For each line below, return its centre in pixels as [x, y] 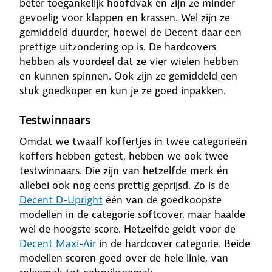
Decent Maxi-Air [58, 243]
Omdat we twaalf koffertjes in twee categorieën [133, 141]
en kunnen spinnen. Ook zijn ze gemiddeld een [128, 76]
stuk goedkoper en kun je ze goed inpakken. [123, 90]
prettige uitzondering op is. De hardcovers [118, 47]
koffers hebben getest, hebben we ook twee [124, 156]
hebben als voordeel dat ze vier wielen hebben [129, 61]
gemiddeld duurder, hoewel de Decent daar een [131, 32]
